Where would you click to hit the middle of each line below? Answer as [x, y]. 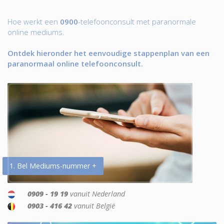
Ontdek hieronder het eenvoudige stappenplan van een [108, 53]
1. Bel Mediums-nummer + [53, 166]
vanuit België [93, 206]
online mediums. [36, 32]
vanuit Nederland [96, 194]
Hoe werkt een [34, 21]
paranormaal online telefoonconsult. [75, 63]
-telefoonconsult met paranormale [137, 21]
